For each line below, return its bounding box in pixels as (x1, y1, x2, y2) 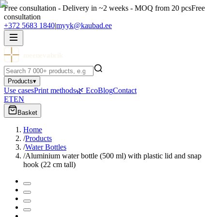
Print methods (34, 86, 76, 94)
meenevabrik (23, 51, 63, 59)
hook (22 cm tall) (23, 160, 76, 169)
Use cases (4, 86, 34, 94)
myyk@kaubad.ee (56, 21, 112, 30)
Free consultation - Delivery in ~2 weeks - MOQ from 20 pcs (4, 4, 191, 12)
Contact (113, 86, 137, 94)
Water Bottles (25, 143, 66, 151)
